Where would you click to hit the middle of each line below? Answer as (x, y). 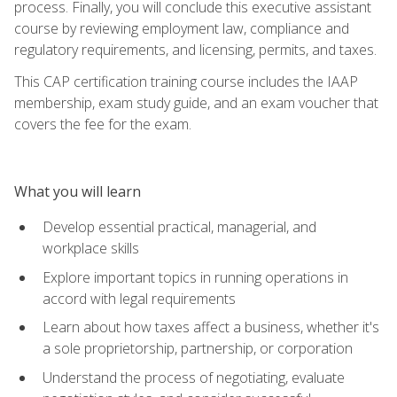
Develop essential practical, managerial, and (179, 226)
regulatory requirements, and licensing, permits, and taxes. (195, 49)
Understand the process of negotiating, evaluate (194, 377)
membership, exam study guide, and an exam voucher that (196, 102)
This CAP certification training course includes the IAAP (186, 81)
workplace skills (91, 248)
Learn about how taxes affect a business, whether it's (211, 327)
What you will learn (78, 191)
